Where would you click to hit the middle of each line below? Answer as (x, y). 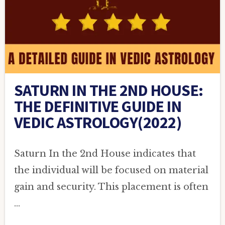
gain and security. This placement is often (111, 187)
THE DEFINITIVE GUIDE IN (98, 107)
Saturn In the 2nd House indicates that (105, 154)
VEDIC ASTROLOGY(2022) (98, 123)
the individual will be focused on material (111, 171)
